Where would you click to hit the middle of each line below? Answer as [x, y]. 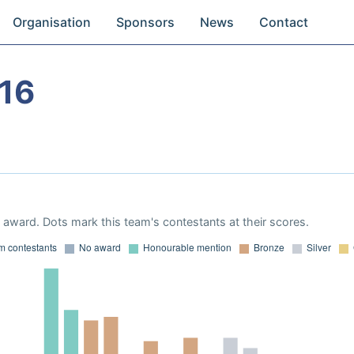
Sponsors [146, 22]
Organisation [52, 22]
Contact [284, 22]
